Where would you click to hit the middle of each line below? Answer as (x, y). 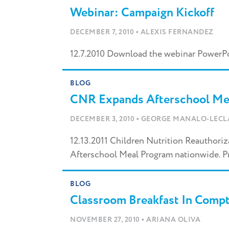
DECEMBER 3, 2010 (103, 119)
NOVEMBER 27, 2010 (106, 220)
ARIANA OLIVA (173, 220)
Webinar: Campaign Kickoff (142, 13)
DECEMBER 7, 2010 (103, 32)
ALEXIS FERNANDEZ (177, 32)
